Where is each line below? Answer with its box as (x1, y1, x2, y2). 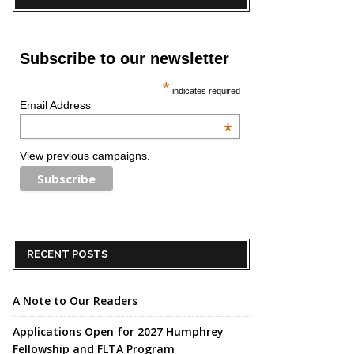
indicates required (170, 86, 241, 96)
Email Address (20, 99, 91, 111)
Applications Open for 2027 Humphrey (13, 323, 224, 339)
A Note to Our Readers (13, 292, 137, 308)
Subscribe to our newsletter (20, 50, 229, 67)
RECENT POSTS (27, 247, 107, 260)
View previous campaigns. (20, 149, 150, 162)
